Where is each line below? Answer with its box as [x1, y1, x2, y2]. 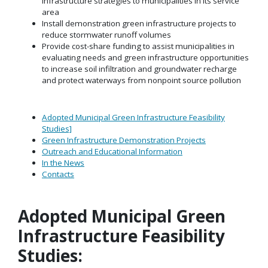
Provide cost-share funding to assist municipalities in [42, 40, 234, 51]
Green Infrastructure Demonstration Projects [42, 135, 206, 146]
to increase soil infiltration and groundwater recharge [42, 63, 237, 74]
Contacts [42, 169, 74, 180]
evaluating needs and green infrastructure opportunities [42, 51, 249, 63]
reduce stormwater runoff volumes [42, 29, 171, 40]
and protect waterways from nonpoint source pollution [42, 74, 241, 86]
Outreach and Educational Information [42, 146, 182, 157]
